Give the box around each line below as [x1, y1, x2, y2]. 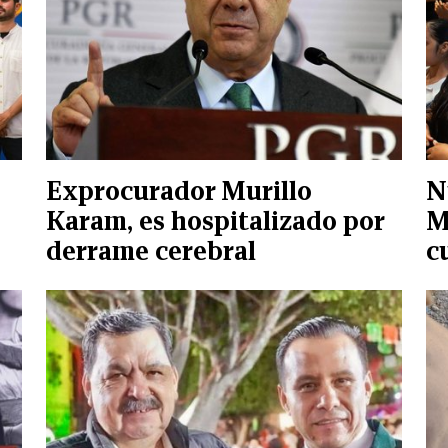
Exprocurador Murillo [46, 174, 312, 207]
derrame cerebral [46, 234, 256, 267]
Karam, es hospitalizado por [46, 204, 384, 237]
